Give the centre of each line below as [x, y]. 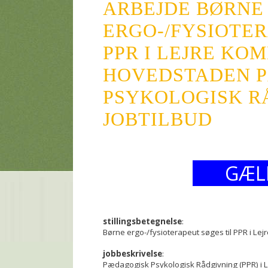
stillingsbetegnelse [142, 221]
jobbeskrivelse [133, 254]
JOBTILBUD [158, 119]
